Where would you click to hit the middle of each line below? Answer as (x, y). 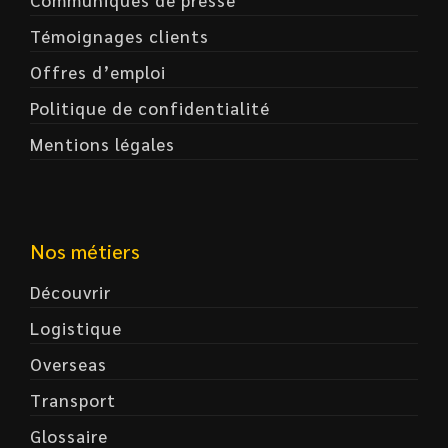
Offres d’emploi (98, 72)
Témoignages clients (119, 36)
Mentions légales (102, 144)
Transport (73, 400)
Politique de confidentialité (150, 108)
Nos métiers (85, 251)
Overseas (68, 364)
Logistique (76, 328)
